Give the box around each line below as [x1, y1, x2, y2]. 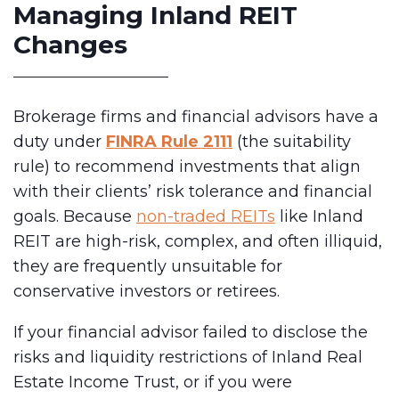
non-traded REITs [136, 206, 275, 226]
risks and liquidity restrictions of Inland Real [13, 346, 362, 367]
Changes [13, 28, 127, 60]
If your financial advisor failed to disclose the [13, 322, 368, 342]
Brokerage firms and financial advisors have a [13, 106, 379, 126]
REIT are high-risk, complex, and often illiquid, [13, 231, 382, 251]
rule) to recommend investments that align [13, 156, 361, 176]
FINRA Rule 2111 [106, 131, 232, 151]
